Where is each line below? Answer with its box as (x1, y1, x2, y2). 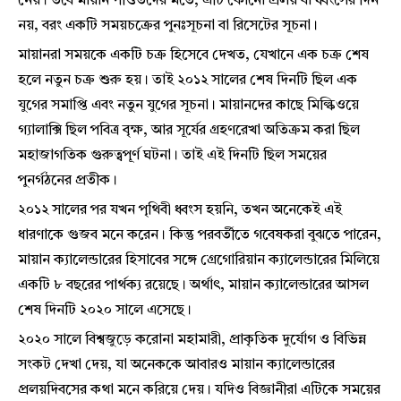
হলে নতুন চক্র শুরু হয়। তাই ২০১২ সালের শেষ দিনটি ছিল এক (18, 73, 357, 89)
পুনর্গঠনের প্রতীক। (18, 174, 117, 189)
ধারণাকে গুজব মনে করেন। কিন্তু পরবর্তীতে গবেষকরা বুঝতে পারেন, (18, 228, 381, 243)
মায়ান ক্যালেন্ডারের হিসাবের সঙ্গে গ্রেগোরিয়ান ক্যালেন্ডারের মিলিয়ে (18, 253, 380, 269)
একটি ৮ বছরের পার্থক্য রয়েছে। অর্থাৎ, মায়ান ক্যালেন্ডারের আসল (18, 278, 369, 294)
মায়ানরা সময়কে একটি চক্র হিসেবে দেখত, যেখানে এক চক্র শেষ (18, 48, 369, 64)
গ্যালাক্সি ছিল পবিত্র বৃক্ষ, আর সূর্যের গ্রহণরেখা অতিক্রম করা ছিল (18, 124, 360, 139)
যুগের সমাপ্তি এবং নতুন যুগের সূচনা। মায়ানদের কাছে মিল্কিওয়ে (18, 98, 359, 114)
